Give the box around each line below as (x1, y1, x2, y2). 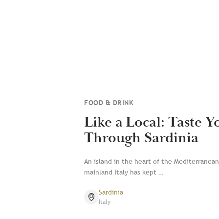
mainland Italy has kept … (84, 168, 163, 176)
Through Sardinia (84, 129, 198, 148)
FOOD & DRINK (84, 99, 133, 107)
